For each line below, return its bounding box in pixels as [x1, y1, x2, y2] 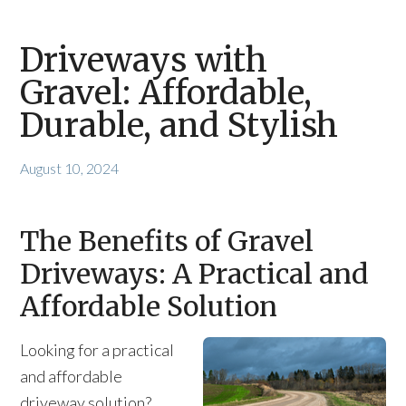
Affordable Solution [20, 289, 278, 324]
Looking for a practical [20, 340, 175, 360]
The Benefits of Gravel [20, 224, 314, 258]
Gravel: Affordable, [20, 72, 313, 113]
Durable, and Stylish [20, 105, 339, 146]
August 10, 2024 [20, 159, 120, 177]
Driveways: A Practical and [20, 256, 370, 291]
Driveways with [20, 40, 268, 81]
